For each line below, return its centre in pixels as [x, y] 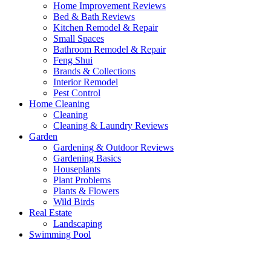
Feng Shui [73, 60]
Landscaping [78, 224]
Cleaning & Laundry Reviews [111, 126]
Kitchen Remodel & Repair [106, 28]
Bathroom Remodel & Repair [109, 50]
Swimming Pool [60, 235]
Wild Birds [74, 202]
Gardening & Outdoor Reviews [113, 148]
